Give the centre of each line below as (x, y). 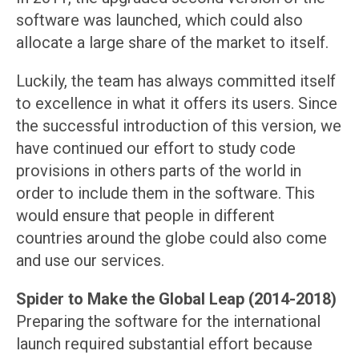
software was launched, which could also (159, 20)
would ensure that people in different (145, 216)
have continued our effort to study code (156, 149)
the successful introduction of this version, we (179, 126)
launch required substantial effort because (164, 344)
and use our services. (90, 261)
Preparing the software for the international (168, 322)
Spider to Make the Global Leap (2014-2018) (176, 299)
